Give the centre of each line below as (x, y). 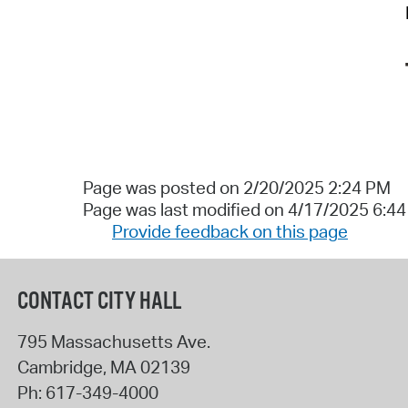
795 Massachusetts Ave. (113, 342)
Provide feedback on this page (230, 231)
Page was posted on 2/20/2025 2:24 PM (236, 187)
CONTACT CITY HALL (99, 302)
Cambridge (60, 367)
